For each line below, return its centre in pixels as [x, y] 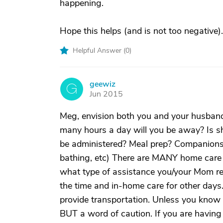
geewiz [103, 84]
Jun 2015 [106, 94]
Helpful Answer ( [99, 51]
